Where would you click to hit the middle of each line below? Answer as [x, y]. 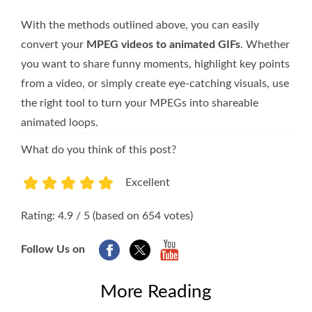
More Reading [156, 292]
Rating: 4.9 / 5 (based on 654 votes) [107, 216]
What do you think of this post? [99, 150]
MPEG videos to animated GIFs [163, 45]
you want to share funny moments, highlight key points [155, 64]
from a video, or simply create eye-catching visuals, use [155, 84]
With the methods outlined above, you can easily [140, 25]
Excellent [148, 183]
